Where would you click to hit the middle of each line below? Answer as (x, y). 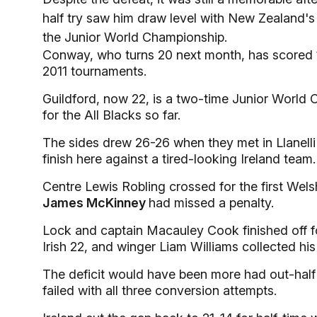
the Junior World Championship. (135, 37)
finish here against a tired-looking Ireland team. (179, 159)
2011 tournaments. (94, 71)
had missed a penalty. (211, 203)
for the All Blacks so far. (111, 115)
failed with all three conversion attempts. (160, 290)
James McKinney (96, 203)
